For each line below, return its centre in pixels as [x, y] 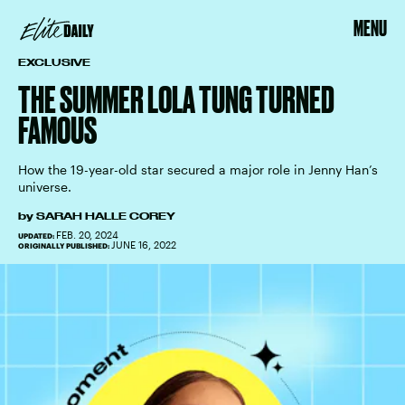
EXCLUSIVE [54, 62]
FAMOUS [57, 131]
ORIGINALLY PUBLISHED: [65, 246]
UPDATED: [37, 236]
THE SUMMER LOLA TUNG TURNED [176, 100]
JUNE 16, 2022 [144, 245]
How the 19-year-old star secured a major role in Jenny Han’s [198, 170]
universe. [45, 187]
